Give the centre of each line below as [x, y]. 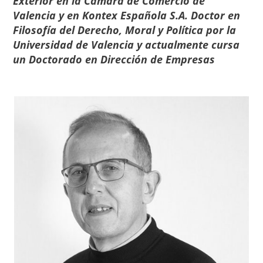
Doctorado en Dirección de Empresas [121, 59]
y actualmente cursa [188, 45]
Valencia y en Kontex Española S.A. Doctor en [127, 15]
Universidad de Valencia [75, 45]
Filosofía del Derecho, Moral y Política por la [125, 30]
